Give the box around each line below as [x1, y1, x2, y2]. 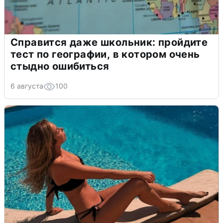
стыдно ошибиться [10, 60, 110, 72]
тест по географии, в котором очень [10, 48, 200, 60]
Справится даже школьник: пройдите [10, 36, 208, 48]
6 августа [10, 81, 43, 90]
